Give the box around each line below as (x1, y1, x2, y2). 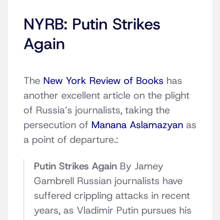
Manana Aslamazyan (91, 118, 183, 132)
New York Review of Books (43, 74, 164, 87)
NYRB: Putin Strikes (24, 14, 161, 35)
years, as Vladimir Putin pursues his (34, 204, 192, 217)
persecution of (24, 118, 91, 132)
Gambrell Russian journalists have (34, 174, 183, 188)
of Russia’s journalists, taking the (24, 104, 170, 117)
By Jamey (117, 160, 164, 173)
